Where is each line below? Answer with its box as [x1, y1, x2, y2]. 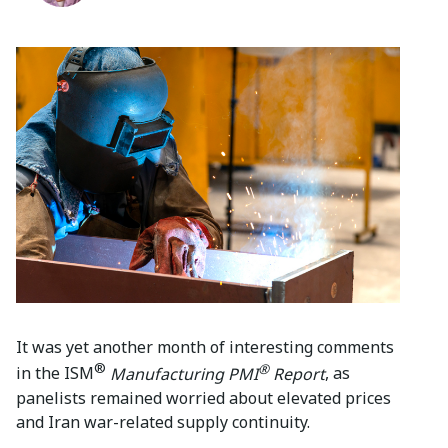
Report [269, 362, 325, 385]
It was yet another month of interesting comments [16, 336, 394, 359]
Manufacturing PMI [110, 362, 258, 385]
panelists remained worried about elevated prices [16, 386, 391, 409]
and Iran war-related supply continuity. [16, 410, 310, 433]
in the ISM [16, 362, 94, 385]
